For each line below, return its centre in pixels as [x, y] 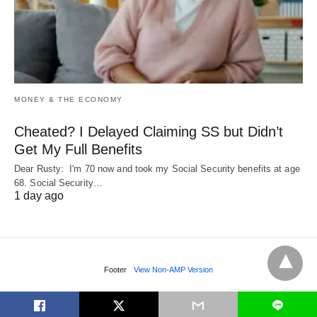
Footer [115, 269]
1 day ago [39, 195]
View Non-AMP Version [173, 269]
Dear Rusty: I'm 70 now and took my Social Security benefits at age [157, 168]
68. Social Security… [58, 183]
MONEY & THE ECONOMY [69, 99]
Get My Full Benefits [78, 149]
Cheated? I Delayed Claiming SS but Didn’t [149, 131]
